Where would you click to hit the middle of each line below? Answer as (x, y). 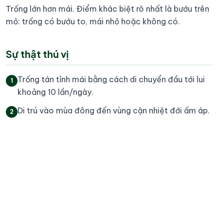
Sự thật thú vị (37, 54)
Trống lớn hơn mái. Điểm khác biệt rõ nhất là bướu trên (108, 9)
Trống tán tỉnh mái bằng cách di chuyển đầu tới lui (111, 79)
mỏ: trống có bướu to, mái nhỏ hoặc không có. (93, 21)
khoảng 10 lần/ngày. (55, 92)
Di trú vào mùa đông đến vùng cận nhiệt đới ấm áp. (114, 110)
